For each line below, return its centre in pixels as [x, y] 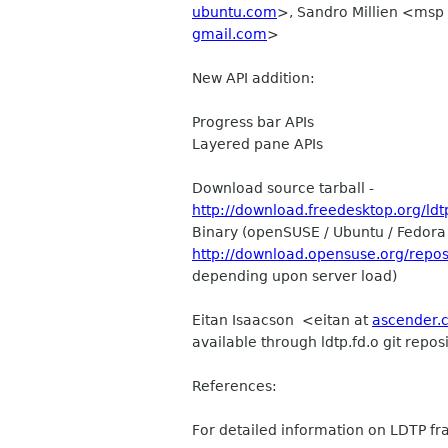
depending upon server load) [294, 276]
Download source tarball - [283, 188]
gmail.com [229, 34]
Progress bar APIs [253, 122]
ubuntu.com [234, 12]
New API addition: [253, 78]
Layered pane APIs [257, 144]
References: [234, 386]
